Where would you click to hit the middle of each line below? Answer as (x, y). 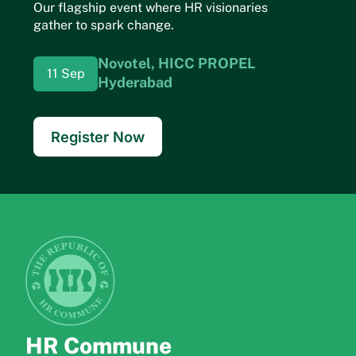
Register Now (98, 136)
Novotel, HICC (147, 63)
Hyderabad (135, 82)
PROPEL (227, 63)
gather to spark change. (104, 25)
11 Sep (66, 73)
